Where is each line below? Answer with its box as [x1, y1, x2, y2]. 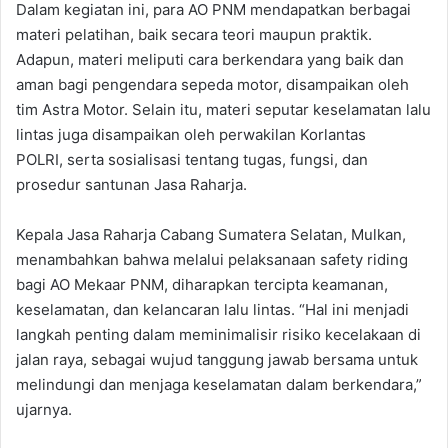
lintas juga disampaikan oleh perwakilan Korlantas [16, 124, 366, 144]
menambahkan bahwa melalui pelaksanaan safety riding [16, 249, 408, 269]
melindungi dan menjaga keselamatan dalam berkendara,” [16, 374, 422, 394]
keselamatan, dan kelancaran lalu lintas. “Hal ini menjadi [16, 299, 409, 319]
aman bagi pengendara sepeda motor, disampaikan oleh [16, 74, 409, 94]
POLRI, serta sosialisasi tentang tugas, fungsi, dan [16, 149, 368, 169]
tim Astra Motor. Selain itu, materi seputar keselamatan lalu [16, 99, 431, 119]
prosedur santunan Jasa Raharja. [16, 174, 247, 194]
